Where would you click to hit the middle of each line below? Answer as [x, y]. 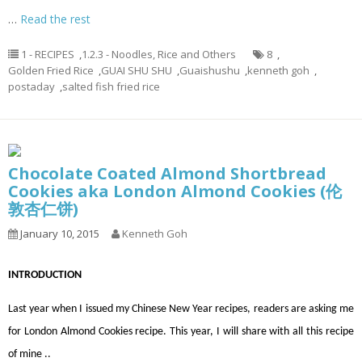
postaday [32, 86]
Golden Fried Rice [51, 70]
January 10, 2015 [59, 234]
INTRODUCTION [45, 275]
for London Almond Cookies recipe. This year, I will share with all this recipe [181, 332]
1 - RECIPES [48, 54]
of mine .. [29, 354]
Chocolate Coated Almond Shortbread [167, 173]
